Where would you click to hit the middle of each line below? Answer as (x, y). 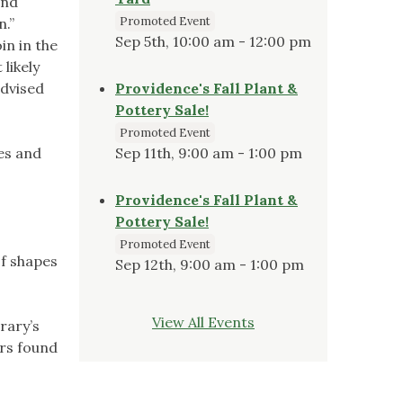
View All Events (203, 322)
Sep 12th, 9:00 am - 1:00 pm (210, 264)
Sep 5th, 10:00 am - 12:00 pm (213, 41)
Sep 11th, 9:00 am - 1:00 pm (209, 152)
